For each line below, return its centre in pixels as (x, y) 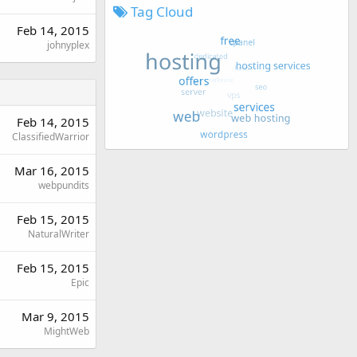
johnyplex (68, 45)
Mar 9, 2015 (55, 316)
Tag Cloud (160, 11)
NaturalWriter (59, 234)
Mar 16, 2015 (52, 171)
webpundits (64, 185)
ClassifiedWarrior (51, 137)
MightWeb (67, 331)
